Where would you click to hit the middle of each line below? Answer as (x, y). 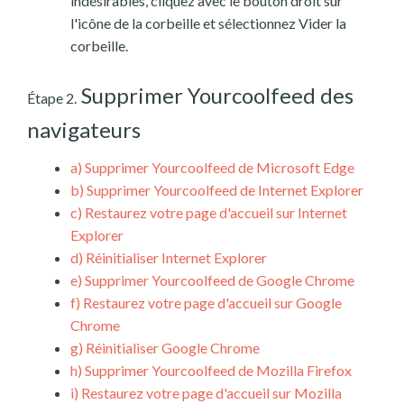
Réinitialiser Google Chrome (171, 348)
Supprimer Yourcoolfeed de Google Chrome (218, 280)
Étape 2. (52, 98)
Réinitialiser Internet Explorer (175, 258)
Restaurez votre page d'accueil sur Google (211, 303)
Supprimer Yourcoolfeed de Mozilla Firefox (217, 371)
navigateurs (84, 130)
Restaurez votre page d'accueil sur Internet (215, 213)
